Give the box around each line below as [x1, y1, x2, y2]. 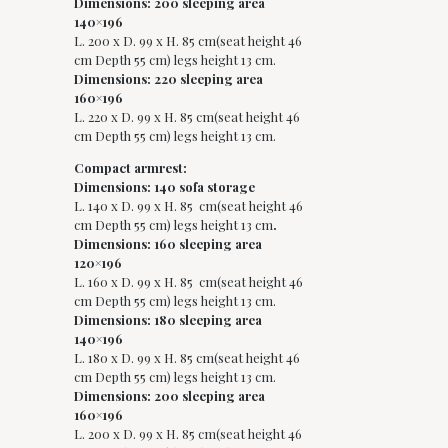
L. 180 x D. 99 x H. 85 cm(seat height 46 [74, 348, 300, 366]
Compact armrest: [74, 158, 187, 176]
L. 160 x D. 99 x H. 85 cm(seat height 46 [74, 272, 303, 290]
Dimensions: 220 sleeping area [74, 69, 263, 87]
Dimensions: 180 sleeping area [74, 310, 262, 328]
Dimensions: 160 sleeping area [74, 234, 262, 252]
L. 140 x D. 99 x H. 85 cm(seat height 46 [74, 196, 303, 214]
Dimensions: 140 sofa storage [74, 177, 255, 195]
